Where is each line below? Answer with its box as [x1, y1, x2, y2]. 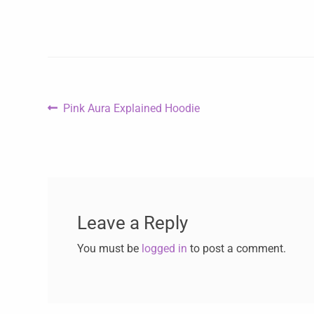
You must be [76, 241, 142, 255]
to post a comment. [186, 241, 286, 255]
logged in [141, 241, 187, 255]
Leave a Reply [76, 212, 188, 233]
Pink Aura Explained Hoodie [63, 102, 200, 116]
